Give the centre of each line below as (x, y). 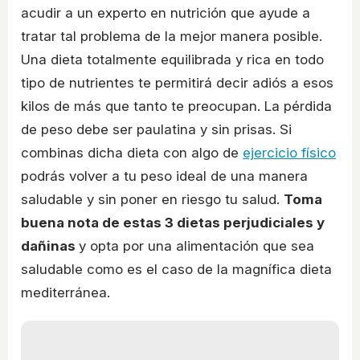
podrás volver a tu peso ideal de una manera (164, 176)
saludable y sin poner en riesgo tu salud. (152, 200)
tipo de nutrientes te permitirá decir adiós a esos (177, 83)
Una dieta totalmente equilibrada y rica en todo (172, 60)
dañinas (50, 246)
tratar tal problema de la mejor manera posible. (172, 37)
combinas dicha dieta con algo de (132, 153)
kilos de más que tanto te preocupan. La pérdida (176, 106)
